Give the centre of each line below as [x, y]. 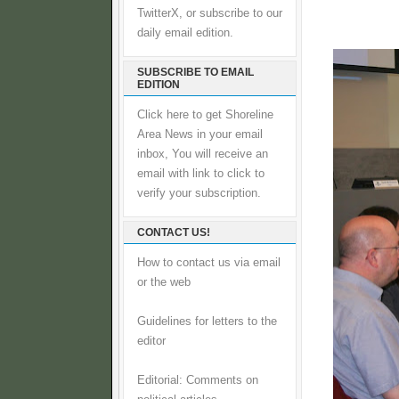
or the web [164, 282]
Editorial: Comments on [198, 380]
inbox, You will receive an [203, 154]
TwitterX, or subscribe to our [210, 13]
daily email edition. [185, 33]
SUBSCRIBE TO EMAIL [195, 72]
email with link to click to [201, 174]
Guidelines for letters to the [207, 322]
